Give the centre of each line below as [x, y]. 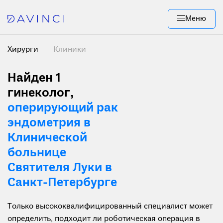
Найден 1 [34, 78]
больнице [37, 153]
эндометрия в [49, 123]
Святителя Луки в [60, 168]
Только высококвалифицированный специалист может [110, 207]
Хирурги [24, 50]
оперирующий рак [63, 108]
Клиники [70, 50]
